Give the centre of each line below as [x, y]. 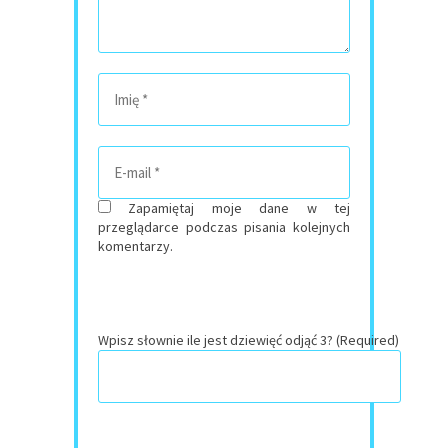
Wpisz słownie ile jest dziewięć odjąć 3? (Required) [248, 340]
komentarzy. [135, 246]
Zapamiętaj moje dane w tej [239, 208]
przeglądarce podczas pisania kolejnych [224, 227]
